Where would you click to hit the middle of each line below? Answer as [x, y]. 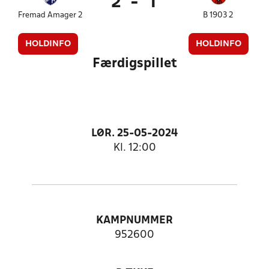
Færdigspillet [134, 64]
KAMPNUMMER [134, 221]
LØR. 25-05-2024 [134, 134]
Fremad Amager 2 [51, 15]
